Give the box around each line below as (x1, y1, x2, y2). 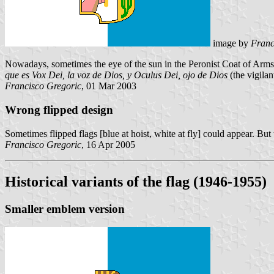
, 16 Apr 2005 (81, 139, 135, 150)
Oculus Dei (134, 70, 178, 81)
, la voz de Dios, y (62, 70, 134, 81)
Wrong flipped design (5, 103, 113, 117)
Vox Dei (32, 70, 62, 81)
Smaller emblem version (5, 202, 125, 215)
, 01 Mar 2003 (81, 81, 136, 92)
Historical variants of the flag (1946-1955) (5, 173, 267, 190)
